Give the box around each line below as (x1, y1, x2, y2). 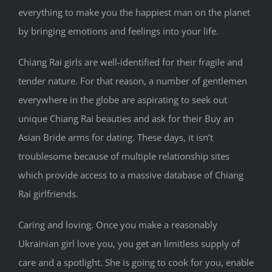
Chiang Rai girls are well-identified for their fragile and (18, 56, 243, 69)
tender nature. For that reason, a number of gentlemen (18, 75, 247, 87)
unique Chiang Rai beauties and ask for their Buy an (18, 112, 234, 125)
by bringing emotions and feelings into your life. (18, 25, 219, 38)
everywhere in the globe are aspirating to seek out (18, 93, 227, 106)
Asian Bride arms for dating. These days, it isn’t (18, 131, 213, 144)
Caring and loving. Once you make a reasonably (18, 219, 217, 231)
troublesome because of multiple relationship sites (18, 150, 229, 163)
